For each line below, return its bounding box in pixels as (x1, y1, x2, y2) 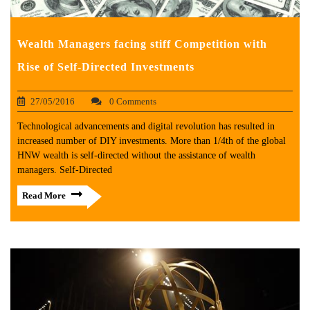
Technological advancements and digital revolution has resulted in (17, 121, 275, 132)
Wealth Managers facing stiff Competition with (17, 38, 267, 51)
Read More (22, 190, 66, 201)
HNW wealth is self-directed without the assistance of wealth (17, 150, 255, 161)
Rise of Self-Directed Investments (17, 61, 194, 73)
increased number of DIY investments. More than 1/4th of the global (17, 136, 286, 147)
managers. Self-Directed (17, 165, 112, 176)
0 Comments (107, 96, 156, 107)
